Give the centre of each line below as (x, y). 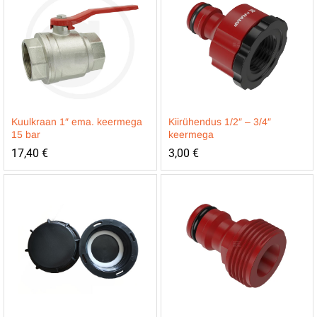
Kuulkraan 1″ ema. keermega (77, 122)
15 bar (26, 134)
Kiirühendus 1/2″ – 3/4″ (219, 122)
